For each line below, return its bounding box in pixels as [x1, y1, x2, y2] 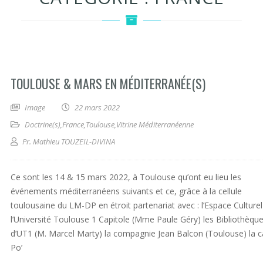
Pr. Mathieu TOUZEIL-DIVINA [22, 136, 115, 147]
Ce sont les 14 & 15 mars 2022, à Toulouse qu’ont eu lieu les [11, 171, 241, 183]
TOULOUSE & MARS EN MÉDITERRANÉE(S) [11, 74, 205, 93]
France [62, 119, 84, 130]
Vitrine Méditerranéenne [116, 119, 194, 130]
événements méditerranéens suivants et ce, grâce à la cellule [11, 186, 242, 197]
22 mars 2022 [75, 102, 120, 113]
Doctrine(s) [25, 119, 60, 130]
